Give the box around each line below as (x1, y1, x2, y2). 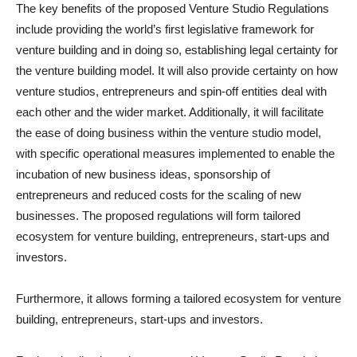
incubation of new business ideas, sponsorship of (16, 167, 270, 182)
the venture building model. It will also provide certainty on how (16, 64, 338, 78)
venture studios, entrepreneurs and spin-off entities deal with (16, 84, 327, 99)
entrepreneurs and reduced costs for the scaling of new (16, 188, 301, 202)
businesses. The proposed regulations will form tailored (16, 209, 300, 223)
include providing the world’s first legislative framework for (16, 22, 314, 37)
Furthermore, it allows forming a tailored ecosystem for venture (16, 292, 341, 306)
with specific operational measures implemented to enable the (16, 147, 335, 161)
